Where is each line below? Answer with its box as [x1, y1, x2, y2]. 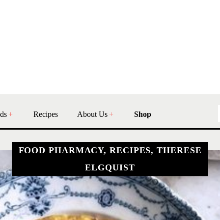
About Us [77, 110, 108, 118]
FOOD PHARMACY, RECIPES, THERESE [18, 145, 202, 155]
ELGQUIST [85, 162, 135, 172]
